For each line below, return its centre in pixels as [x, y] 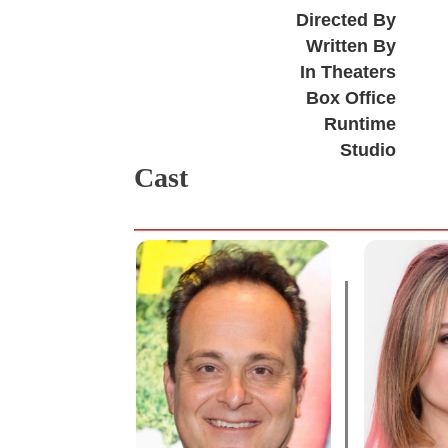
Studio [367, 149]
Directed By [345, 19]
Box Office [350, 97]
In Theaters [347, 71]
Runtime [359, 123]
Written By [350, 45]
